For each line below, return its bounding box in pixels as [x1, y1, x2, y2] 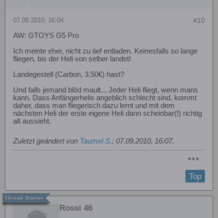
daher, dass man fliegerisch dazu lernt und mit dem [13, 101, 175, 109]
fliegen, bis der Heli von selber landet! [13, 54, 131, 63]
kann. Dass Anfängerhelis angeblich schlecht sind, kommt [13, 93, 197, 102]
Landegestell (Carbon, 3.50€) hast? [13, 70, 124, 78]
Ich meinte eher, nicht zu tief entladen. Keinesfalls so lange [13, 47, 198, 55]
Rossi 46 [59, 203, 92, 213]
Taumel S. [80, 137, 112, 145]
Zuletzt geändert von [13, 137, 80, 145]
